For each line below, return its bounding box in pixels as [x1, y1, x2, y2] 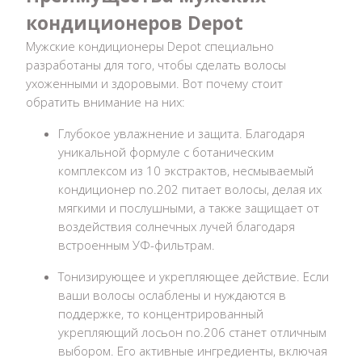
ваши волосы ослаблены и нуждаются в [58, 286, 286, 303]
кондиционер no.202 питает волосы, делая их [58, 180, 322, 197]
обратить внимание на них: [26, 93, 185, 110]
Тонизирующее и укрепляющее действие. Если [58, 267, 329, 284]
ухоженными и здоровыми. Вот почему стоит [26, 74, 283, 91]
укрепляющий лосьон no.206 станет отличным [58, 323, 326, 340]
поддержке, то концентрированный [58, 305, 263, 322]
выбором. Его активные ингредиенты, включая [58, 342, 327, 359]
